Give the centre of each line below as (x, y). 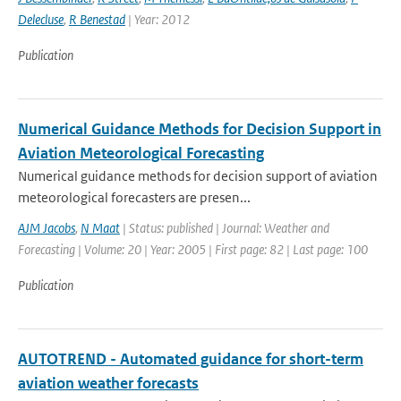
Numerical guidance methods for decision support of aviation (198, 176)
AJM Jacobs (47, 228)
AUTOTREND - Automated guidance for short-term (191, 359)
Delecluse (41, 19)
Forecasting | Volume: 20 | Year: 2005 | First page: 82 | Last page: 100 (193, 249)
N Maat (100, 228)
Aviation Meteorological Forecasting (141, 153)
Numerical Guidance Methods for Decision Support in (200, 129)
